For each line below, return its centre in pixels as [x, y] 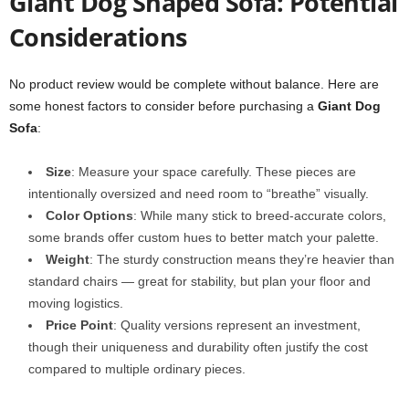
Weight [68, 259]
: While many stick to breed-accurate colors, [260, 215]
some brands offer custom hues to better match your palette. [204, 237]
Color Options [89, 215]
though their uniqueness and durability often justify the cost [198, 347]
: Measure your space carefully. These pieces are [214, 172]
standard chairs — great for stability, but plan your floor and [199, 281]
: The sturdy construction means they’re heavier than [242, 259]
